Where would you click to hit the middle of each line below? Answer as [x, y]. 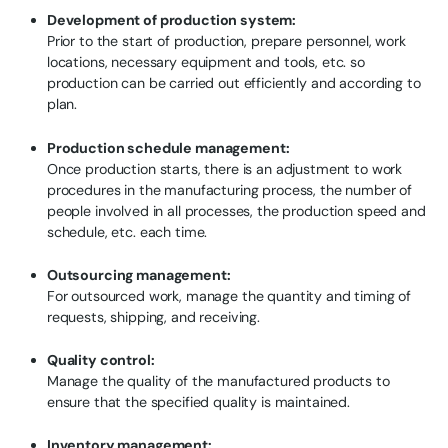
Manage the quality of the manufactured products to [218, 381]
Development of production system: [171, 20]
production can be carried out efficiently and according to [233, 83]
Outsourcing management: [138, 274]
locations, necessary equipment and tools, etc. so [205, 62]
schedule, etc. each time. [127, 231]
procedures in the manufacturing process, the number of [229, 189]
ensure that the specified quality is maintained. [198, 402]
